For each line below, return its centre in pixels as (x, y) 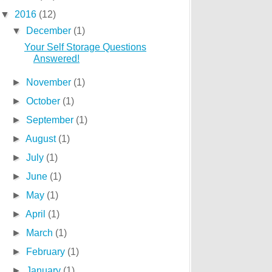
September (51, 120)
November (50, 82)
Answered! (56, 59)
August (42, 139)
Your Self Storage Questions (85, 47)
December (50, 31)
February (47, 252)
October (45, 101)
